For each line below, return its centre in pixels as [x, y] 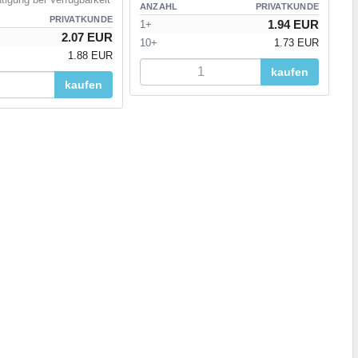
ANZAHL [159, 7]
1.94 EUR [293, 25]
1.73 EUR [296, 43]
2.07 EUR [87, 38]
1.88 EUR [90, 56]
